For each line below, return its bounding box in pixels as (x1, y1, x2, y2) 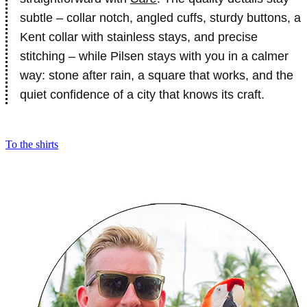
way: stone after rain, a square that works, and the (20, 69, 293, 82)
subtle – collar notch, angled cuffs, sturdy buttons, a (20, 11, 301, 25)
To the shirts (5, 138, 58, 150)
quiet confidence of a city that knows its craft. (20, 88, 265, 101)
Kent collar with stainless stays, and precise (20, 30, 258, 44)
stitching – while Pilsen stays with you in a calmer (20, 49, 288, 63)
